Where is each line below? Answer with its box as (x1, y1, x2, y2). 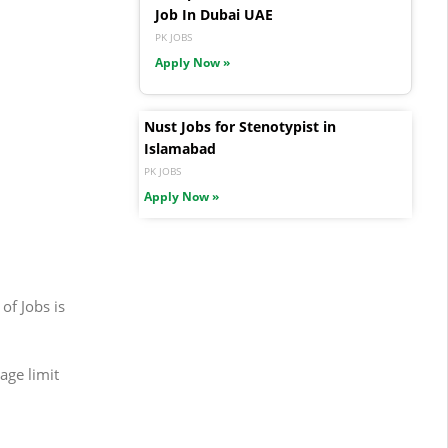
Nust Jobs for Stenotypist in (144, 117, 336, 137)
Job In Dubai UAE (155, 5, 273, 25)
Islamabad (144, 139, 216, 159)
